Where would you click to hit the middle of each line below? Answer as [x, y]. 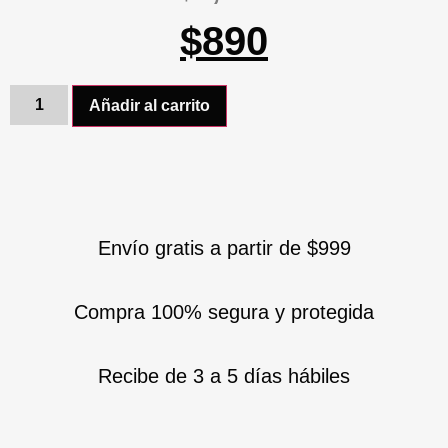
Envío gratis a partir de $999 [224, 248]
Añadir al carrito [150, 106]
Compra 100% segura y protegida [224, 312]
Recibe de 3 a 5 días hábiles [224, 376]
